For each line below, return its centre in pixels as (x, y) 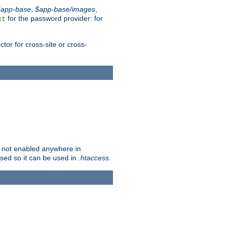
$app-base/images (65, 9)
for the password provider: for (54, 19)
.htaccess (94, 158)
